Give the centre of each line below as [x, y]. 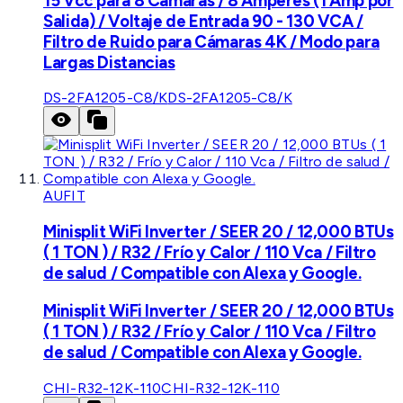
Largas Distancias [109, 62]
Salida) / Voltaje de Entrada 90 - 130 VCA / [203, 21]
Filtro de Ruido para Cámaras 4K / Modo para [211, 41]
